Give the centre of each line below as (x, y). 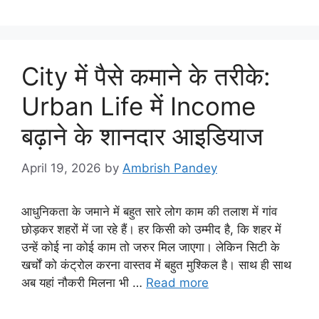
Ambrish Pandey (170, 168)
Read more (177, 282)
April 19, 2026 (61, 168)
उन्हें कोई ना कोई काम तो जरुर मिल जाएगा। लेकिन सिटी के (151, 247)
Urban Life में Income (138, 106)
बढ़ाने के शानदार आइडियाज (142, 136)
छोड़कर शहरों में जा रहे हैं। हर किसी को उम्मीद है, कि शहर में (151, 229)
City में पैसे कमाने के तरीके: (146, 77)
